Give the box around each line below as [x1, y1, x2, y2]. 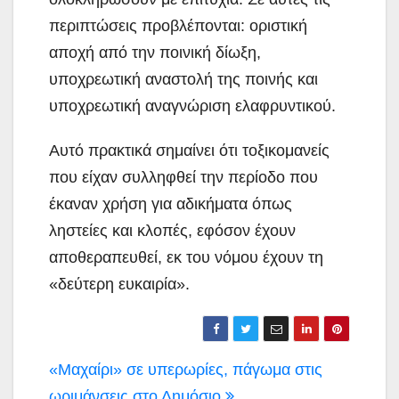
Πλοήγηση [48, 353, 181, 388]
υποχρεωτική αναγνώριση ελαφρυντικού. [49, 96, 336, 115]
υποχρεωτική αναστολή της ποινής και [49, 69, 318, 88]
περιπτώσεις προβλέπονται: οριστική [49, 16, 307, 35]
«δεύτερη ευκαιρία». [49, 274, 190, 293]
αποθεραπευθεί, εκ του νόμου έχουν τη [49, 248, 323, 266]
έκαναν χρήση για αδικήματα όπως [49, 194, 292, 213]
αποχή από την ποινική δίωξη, [49, 43, 261, 61]
